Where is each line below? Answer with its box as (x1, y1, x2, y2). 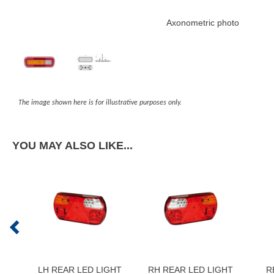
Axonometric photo (166, 18, 239, 28)
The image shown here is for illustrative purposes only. (18, 99, 182, 107)
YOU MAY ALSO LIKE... (12, 139, 133, 152)
